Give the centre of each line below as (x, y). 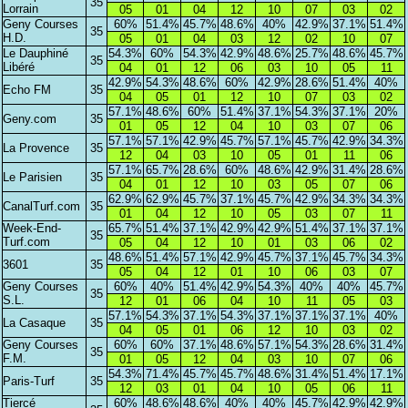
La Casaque (35, 322)
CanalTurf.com (42, 206)
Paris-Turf (29, 381)
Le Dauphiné (36, 53)
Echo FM (27, 89)
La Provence (36, 148)
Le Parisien (33, 177)
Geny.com (30, 118)
